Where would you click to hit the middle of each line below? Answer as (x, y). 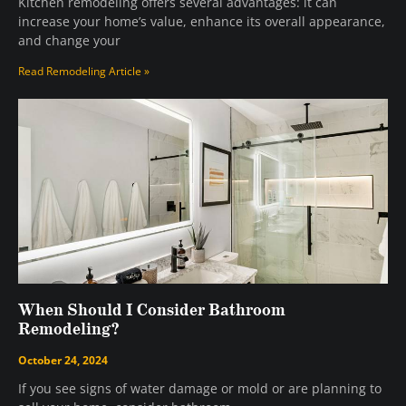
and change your (69, 41)
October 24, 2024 (63, 361)
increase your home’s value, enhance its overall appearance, (202, 22)
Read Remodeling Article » (84, 72)
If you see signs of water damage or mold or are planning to (200, 389)
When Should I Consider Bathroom (152, 311)
